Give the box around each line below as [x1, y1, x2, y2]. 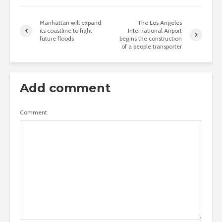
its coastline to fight [40, 27, 92, 35]
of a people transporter [121, 43, 182, 51]
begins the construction [119, 35, 182, 43]
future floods [40, 35, 74, 43]
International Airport [128, 27, 182, 35]
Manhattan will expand [40, 19, 101, 27]
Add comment [20, 81, 111, 96]
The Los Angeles [137, 19, 182, 27]
